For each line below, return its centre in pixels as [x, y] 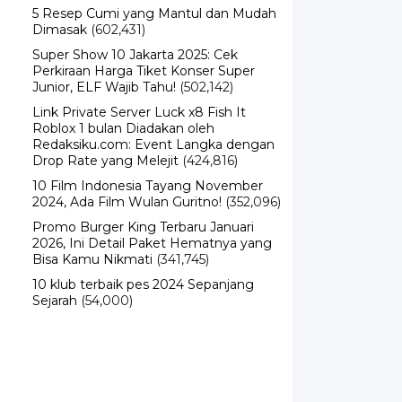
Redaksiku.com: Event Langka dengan [153, 118]
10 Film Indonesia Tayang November [148, 159]
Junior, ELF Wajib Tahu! [104, 61]
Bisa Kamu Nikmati [92, 233]
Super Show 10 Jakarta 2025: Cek [135, 28]
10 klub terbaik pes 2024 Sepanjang [143, 258]
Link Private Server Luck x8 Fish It [139, 86]
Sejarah [55, 274]
